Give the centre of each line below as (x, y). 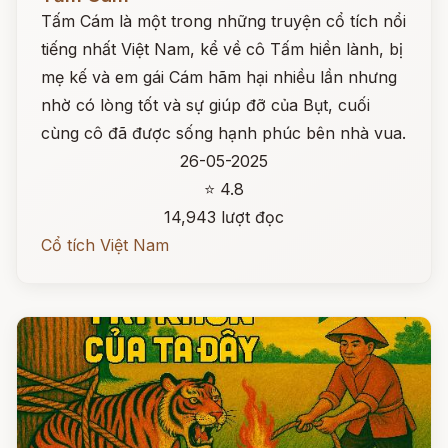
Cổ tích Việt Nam (105, 245)
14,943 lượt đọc (224, 217)
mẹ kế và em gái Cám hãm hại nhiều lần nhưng (219, 77)
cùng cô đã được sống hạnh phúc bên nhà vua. (223, 133)
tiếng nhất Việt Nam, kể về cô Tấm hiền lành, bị (222, 49)
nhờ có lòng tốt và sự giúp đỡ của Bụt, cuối (205, 105)
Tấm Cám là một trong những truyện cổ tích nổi (223, 21)
